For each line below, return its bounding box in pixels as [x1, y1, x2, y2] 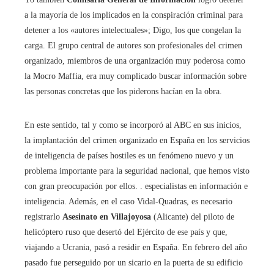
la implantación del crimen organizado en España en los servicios [24, 136, 250, 146]
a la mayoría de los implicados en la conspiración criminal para [24, 10, 243, 20]
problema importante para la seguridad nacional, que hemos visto [24, 166, 250, 176]
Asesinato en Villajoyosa [62, 212, 151, 222]
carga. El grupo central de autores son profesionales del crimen [24, 41, 242, 51]
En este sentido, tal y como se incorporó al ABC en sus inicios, [24, 120, 242, 130]
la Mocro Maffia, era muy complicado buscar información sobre [24, 72, 246, 81]
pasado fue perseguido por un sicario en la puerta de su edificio [24, 258, 243, 268]
